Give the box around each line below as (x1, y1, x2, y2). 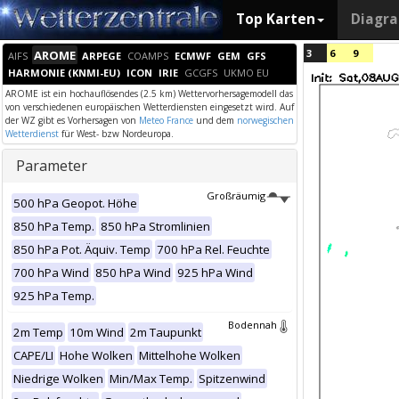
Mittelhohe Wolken (139, 347, 240, 363)
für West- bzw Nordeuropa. (59, 127, 174, 140)
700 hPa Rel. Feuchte (157, 241, 270, 257)
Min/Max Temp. (110, 370, 192, 387)
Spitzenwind (199, 370, 265, 387)
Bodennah (228, 318, 277, 331)
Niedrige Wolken (13, 370, 103, 387)
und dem (193, 114, 237, 126)
